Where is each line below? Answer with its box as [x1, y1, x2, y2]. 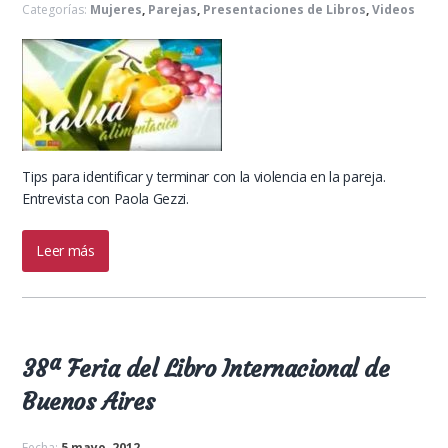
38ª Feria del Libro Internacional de [22, 354, 390, 384]
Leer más [36, 241, 95, 260]
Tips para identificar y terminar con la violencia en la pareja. [22, 167, 386, 186]
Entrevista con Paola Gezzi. [22, 189, 189, 208]
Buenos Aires [22, 387, 155, 417]
